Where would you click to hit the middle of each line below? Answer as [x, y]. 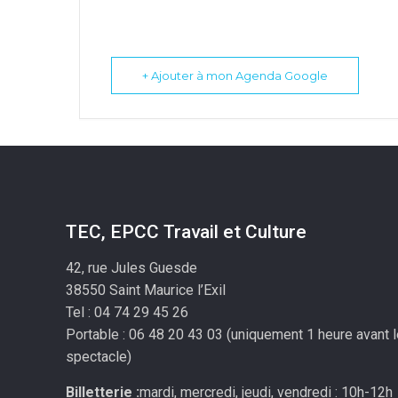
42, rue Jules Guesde [132, 267]
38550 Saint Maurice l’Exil [146, 290]
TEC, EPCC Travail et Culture [187, 231]
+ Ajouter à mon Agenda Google [235, 75]
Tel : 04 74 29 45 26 [127, 312]
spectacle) [99, 356]
